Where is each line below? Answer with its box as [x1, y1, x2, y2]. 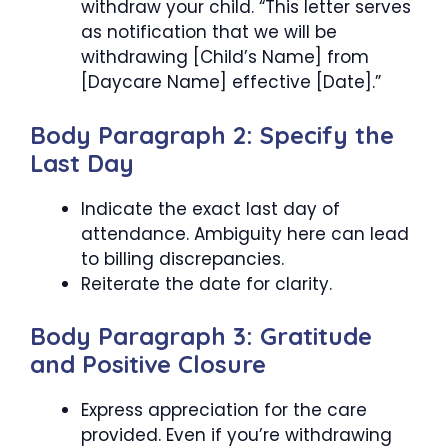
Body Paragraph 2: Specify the [30, 119, 394, 150]
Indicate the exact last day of [81, 196, 340, 221]
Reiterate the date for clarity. [81, 271, 332, 296]
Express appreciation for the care [81, 398, 367, 423]
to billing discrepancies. [81, 246, 284, 271]
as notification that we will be [81, 20, 337, 45]
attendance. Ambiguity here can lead [81, 221, 409, 246]
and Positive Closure [30, 349, 266, 380]
